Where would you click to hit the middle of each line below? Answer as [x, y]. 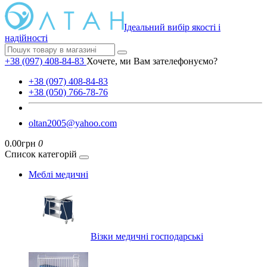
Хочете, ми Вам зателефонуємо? [152, 61]
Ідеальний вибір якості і [172, 27]
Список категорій [41, 154]
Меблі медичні [58, 174]
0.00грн [20, 143]
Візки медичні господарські [147, 236]
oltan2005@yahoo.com [73, 123]
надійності [26, 38]
